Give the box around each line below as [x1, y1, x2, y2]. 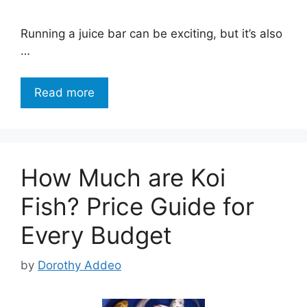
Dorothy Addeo [38, 258, 121, 273]
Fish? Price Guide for [21, 191, 254, 221]
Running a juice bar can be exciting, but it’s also [21, 27, 282, 41]
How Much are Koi [21, 162, 225, 192]
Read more [34, 85, 95, 99]
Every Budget [21, 220, 172, 249]
